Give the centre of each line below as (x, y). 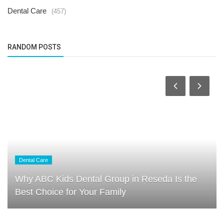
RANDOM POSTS (34, 47)
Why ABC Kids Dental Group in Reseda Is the (106, 179)
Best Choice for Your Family (70, 192)
